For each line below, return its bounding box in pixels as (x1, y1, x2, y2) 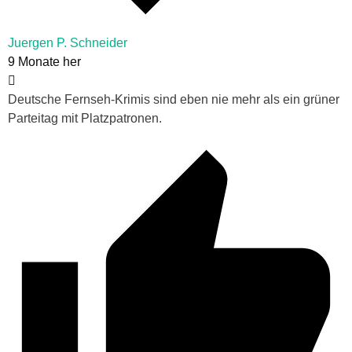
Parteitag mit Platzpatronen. (8, 112, 162, 126)
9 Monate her (8, 55, 81, 69)
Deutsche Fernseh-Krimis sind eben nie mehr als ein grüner (8, 93, 339, 107)
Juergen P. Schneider (8, 36, 127, 50)
